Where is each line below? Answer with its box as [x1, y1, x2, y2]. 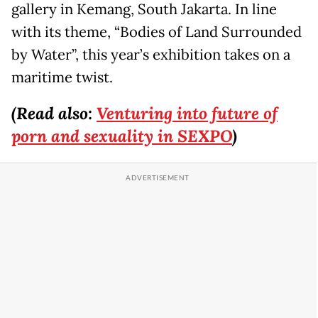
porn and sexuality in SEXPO [11, 125, 232, 146]
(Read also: [11, 102, 97, 124]
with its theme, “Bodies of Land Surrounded [11, 22, 302, 41]
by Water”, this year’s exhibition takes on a [11, 45, 290, 64]
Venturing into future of [97, 102, 278, 124]
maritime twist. [11, 67, 116, 87]
